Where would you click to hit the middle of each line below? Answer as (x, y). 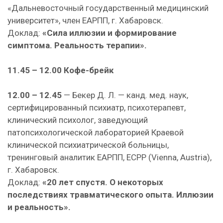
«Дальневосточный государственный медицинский (108, 8)
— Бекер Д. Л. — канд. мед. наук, (125, 95)
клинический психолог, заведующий (78, 120)
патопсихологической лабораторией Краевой (96, 132)
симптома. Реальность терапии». (77, 45)
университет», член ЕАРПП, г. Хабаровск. (85, 20)
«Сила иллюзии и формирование (110, 33)
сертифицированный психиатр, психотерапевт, (97, 108)
